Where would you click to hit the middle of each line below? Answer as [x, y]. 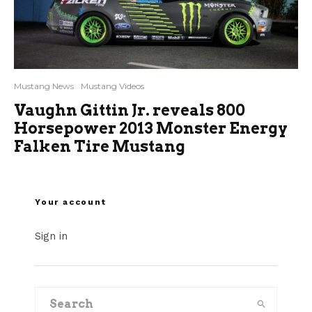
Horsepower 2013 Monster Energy [151, 128]
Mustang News [44, 86]
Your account [71, 202]
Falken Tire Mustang [100, 146]
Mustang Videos [112, 86]
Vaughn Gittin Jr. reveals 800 [130, 110]
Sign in [51, 236]
